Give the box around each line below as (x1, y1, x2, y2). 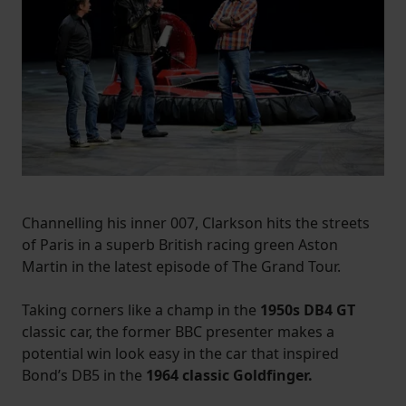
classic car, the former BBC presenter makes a (22, 321, 334, 342)
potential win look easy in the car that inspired (22, 343, 339, 363)
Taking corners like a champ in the (22, 299, 260, 320)
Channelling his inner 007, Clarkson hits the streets (22, 212, 370, 233)
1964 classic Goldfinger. (146, 364, 313, 385)
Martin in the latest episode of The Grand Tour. (22, 256, 341, 276)
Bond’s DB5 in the (22, 364, 146, 385)
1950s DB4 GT (260, 299, 355, 320)
